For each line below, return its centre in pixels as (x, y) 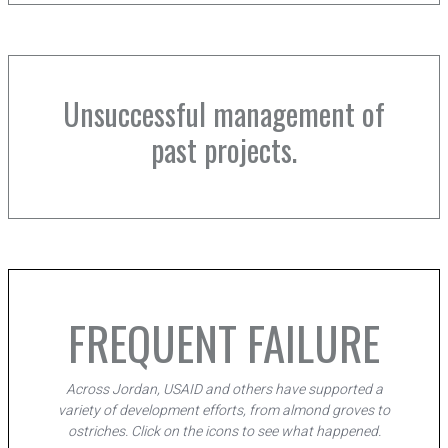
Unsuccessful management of (224, 113)
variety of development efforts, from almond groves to (224, 410)
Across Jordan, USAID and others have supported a (224, 389)
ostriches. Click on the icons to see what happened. (224, 431)
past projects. (224, 149)
